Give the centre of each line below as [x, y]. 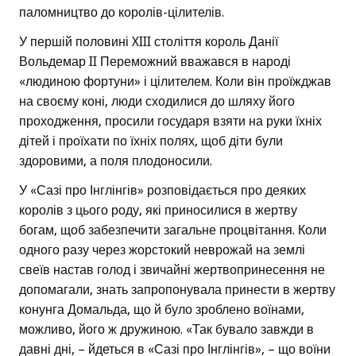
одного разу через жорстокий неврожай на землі [162, 250]
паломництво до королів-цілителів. [122, 13]
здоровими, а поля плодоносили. [116, 161]
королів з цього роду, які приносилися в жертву [158, 211]
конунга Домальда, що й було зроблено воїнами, [162, 310]
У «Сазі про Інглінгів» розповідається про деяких [163, 191]
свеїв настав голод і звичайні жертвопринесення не [172, 270]
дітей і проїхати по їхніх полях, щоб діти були [151, 141]
